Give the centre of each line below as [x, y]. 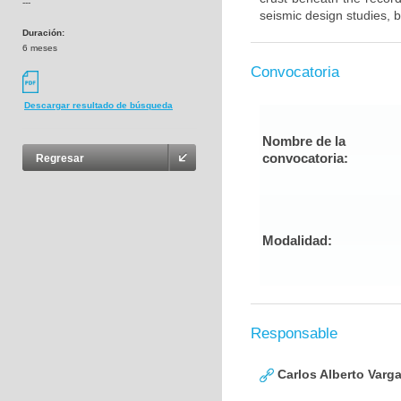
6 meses [40, 48]
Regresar [60, 159]
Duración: [43, 33]
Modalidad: [297, 240]
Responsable [294, 333]
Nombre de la [304, 141]
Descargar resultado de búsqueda [98, 106]
